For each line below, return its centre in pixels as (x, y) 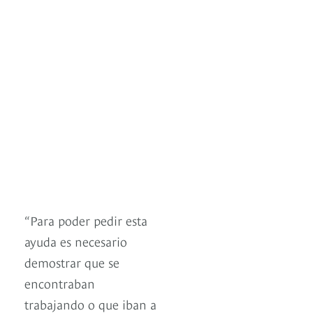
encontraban (60, 283)
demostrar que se (72, 262)
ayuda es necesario (76, 241)
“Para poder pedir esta (86, 220)
